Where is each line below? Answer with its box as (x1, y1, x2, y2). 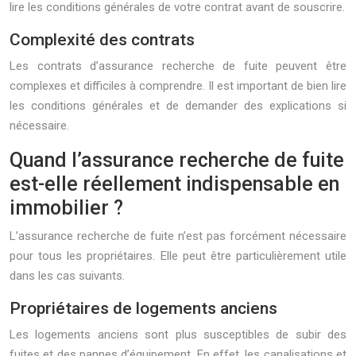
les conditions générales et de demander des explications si (10, 99, 346, 113)
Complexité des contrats (10, 30, 195, 49)
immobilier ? (10, 196, 123, 219)
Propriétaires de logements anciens (10, 299, 277, 318)
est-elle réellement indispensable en (10, 172, 339, 195)
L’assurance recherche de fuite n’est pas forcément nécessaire (10, 229, 346, 243)
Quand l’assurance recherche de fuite (10, 149, 344, 172)
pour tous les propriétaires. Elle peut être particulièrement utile (10, 249, 346, 263)
